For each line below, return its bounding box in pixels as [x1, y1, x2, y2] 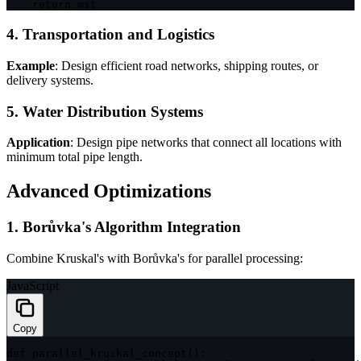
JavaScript [6, 278, 59, 293]
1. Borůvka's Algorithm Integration [6, 218, 241, 236]
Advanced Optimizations [6, 180, 211, 202]
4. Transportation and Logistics [6, 26, 214, 44]
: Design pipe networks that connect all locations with [70, 135, 342, 150]
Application [6, 135, 70, 150]
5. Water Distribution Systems [6, 102, 203, 120]
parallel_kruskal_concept [32, 346, 187, 359]
